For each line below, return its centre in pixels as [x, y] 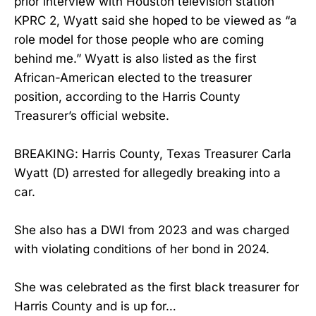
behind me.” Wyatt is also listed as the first [135, 58]
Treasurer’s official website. [92, 115]
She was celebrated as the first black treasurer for [157, 287]
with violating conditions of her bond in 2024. [142, 249]
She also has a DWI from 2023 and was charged [152, 230]
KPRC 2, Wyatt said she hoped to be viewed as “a [156, 20]
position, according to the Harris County [127, 96]
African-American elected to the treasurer [133, 77]
